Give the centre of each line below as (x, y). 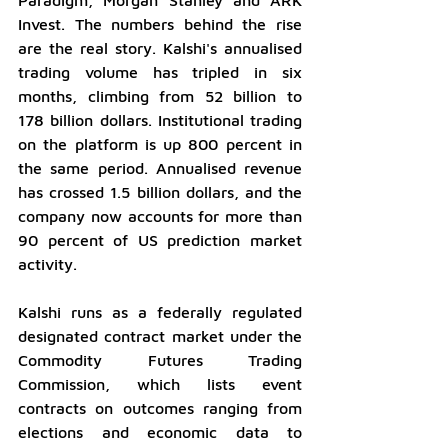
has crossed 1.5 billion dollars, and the (160, 191)
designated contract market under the (160, 335)
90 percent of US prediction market (160, 239)
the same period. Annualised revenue (160, 167)
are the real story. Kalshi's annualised (160, 47)
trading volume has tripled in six (160, 71)
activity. (47, 263)
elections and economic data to (160, 431)
